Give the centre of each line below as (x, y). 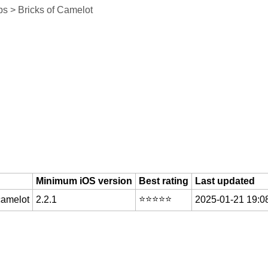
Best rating (163, 181)
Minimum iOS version (84, 181)
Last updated (225, 181)
